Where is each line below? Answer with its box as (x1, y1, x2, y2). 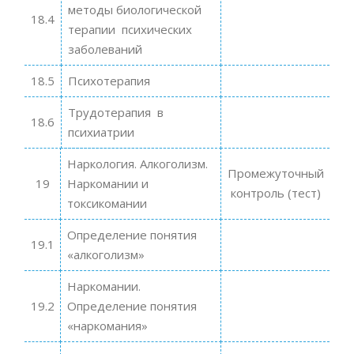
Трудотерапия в (67, 104, 164, 120)
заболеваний (67, 40, 142, 57)
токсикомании (66, 194, 147, 211)
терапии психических (67, 21, 192, 37)
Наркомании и (66, 175, 149, 191)
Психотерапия (67, 72, 150, 88)
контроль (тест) (230, 184, 321, 201)
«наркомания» (66, 317, 148, 333)
